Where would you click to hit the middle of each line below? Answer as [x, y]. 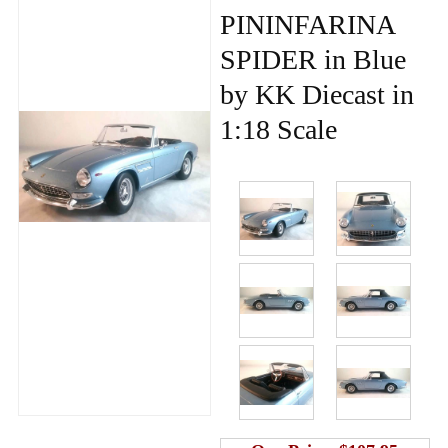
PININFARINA [306, 24]
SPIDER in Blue [312, 59]
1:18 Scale [278, 129]
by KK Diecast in [316, 94]
